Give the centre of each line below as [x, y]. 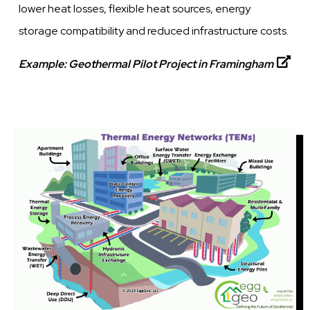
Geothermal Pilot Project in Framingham [171, 64]
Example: [44, 64]
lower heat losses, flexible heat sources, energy [135, 9]
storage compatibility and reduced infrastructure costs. [154, 31]
